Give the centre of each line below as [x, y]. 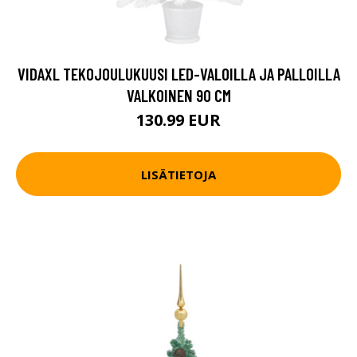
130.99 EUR [178, 120]
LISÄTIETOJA [178, 174]
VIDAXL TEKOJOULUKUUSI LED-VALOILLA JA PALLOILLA [178, 74]
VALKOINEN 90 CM [178, 95]
